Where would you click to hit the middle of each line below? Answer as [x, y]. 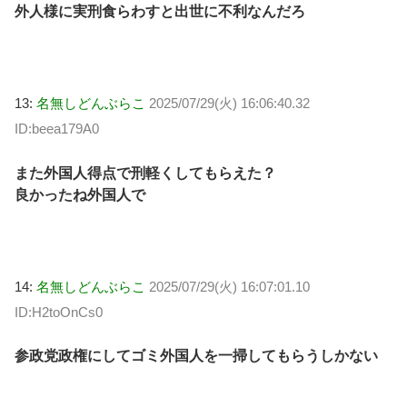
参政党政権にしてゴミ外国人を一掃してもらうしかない [196, 356]
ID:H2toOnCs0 [59, 313]
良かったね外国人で [80, 194]
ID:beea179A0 [57, 129]
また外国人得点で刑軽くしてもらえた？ [145, 173]
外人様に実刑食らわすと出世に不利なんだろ [160, 11]
